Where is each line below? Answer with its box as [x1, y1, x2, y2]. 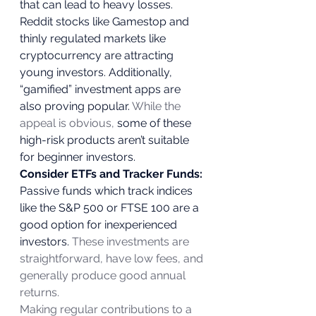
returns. [20, 286, 59, 299]
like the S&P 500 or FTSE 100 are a [20, 201, 202, 214]
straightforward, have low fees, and [20, 252, 206, 265]
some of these [114, 116, 194, 130]
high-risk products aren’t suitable [20, 133, 192, 147]
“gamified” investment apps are [20, 83, 183, 96]
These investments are [72, 235, 192, 248]
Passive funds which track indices [20, 184, 195, 197]
